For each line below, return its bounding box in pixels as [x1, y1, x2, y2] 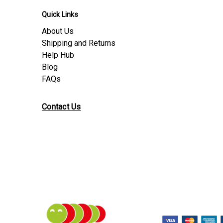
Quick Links [42, 10, 78, 19]
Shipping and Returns [42, 38, 115, 48]
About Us [42, 26, 74, 36]
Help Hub [42, 50, 74, 60]
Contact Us [42, 102, 81, 112]
